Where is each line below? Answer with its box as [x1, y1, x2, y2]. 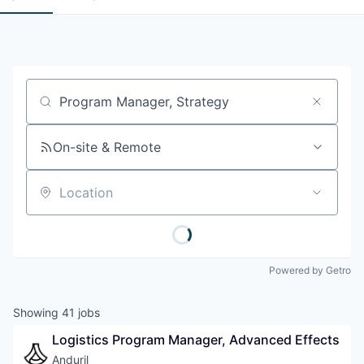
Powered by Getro [269, 264, 351, 276]
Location [25, 191, 79, 208]
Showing [13, 305, 62, 319]
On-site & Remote [53, 139, 161, 155]
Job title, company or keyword [25, 100, 215, 117]
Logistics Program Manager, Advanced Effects [52, 331, 340, 348]
